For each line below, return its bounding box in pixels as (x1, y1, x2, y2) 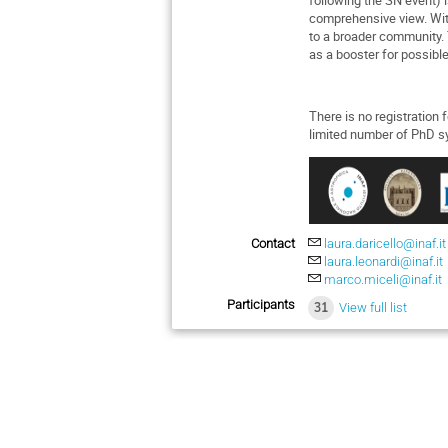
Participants (227, 296, 295, 312)
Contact (251, 236, 295, 252)
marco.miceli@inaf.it (324, 272, 443, 288)
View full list (338, 299, 407, 315)
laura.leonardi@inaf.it (324, 254, 444, 270)
